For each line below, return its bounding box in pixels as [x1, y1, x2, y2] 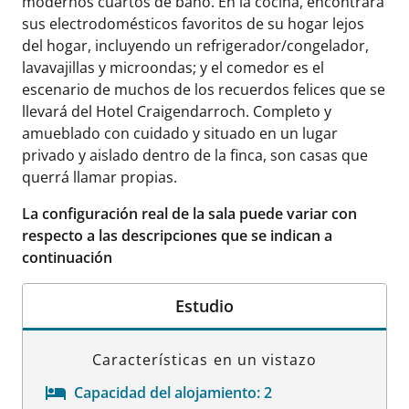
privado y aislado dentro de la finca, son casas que [22, 144, 368, 165]
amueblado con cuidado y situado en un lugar [22, 122, 338, 143]
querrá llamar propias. [22, 166, 177, 187]
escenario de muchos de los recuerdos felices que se [22, 79, 385, 100]
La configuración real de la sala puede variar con [22, 203, 357, 224]
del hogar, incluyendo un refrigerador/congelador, [22, 35, 369, 56]
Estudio [175, 294, 234, 317]
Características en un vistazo [91, 349, 318, 370]
